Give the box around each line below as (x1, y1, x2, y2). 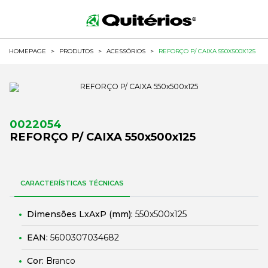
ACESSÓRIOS (106, 47, 145, 55)
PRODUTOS (59, 47, 93, 55)
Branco (46, 255, 75, 266)
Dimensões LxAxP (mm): (27, 209, 135, 220)
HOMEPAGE (9, 47, 46, 55)
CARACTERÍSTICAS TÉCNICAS (20, 179, 124, 187)
